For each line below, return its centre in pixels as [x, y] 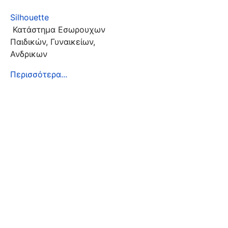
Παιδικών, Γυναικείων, [53, 42]
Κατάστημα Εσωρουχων [58, 30]
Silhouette [30, 17]
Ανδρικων [29, 54]
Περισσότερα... [39, 74]
